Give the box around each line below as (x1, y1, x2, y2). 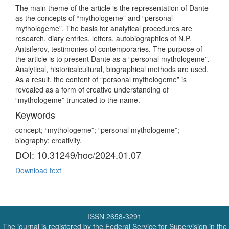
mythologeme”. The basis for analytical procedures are (15, 23, 192, 33)
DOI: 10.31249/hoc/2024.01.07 (15, 148, 141, 162)
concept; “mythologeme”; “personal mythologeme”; (15, 125, 179, 135)
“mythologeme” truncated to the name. (15, 95, 140, 105)
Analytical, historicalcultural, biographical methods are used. (15, 64, 209, 74)
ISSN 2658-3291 (87, 211, 142, 221)
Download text (15, 165, 61, 175)
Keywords (15, 108, 55, 121)
